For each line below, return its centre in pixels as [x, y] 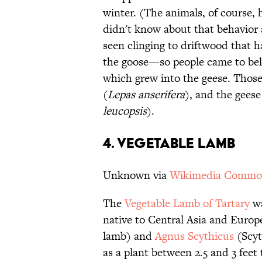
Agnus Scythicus [194, 236]
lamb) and [129, 236]
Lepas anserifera [146, 95]
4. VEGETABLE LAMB [169, 143]
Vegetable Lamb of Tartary [187, 204]
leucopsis [125, 111]
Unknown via [136, 175]
